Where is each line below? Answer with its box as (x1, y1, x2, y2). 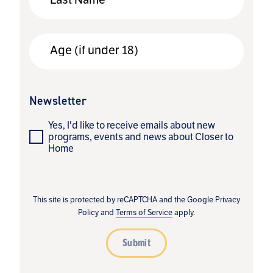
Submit (122, 236, 151, 249)
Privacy (215, 194, 240, 205)
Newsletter (29, 92, 87, 108)
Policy (78, 207, 99, 218)
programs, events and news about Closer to (48, 130, 233, 143)
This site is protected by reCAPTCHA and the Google (33, 194, 215, 205)
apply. (172, 207, 195, 218)
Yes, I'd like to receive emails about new (48, 118, 215, 132)
